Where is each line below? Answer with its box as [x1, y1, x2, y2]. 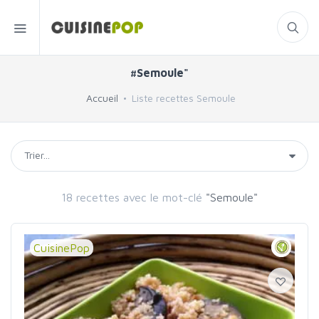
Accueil [85, 92, 118, 104]
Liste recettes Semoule [131, 92, 236, 104]
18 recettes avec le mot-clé [61, 191, 202, 204]
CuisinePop [33, 241, 90, 254]
